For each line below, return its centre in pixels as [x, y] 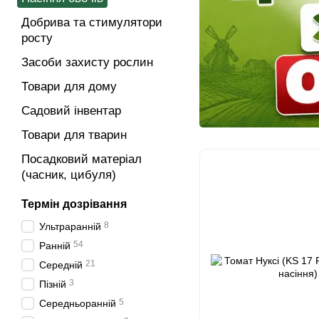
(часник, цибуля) [69, 175]
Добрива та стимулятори [92, 22]
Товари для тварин [74, 135]
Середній [61, 265]
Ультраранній [70, 226]
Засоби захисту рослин [87, 62]
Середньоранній [78, 303]
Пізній [53, 284]
